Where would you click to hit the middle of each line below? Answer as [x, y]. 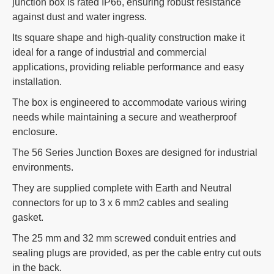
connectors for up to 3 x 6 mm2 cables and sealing [120, 203]
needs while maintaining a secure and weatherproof [124, 117]
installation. [37, 82]
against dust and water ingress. [80, 17]
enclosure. [35, 132]
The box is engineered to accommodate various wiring [129, 102]
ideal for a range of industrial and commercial [109, 52]
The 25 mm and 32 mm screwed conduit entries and [124, 238]
